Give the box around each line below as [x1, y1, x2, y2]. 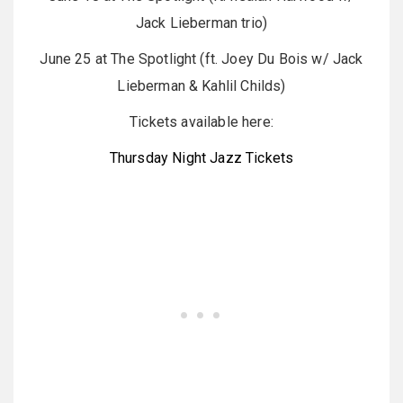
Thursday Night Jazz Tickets [109, 149, 294, 167]
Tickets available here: [130, 113, 273, 131]
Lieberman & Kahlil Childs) [117, 77, 286, 95]
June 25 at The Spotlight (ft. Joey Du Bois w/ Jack [40, 50, 363, 68]
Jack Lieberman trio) [135, 14, 268, 32]
